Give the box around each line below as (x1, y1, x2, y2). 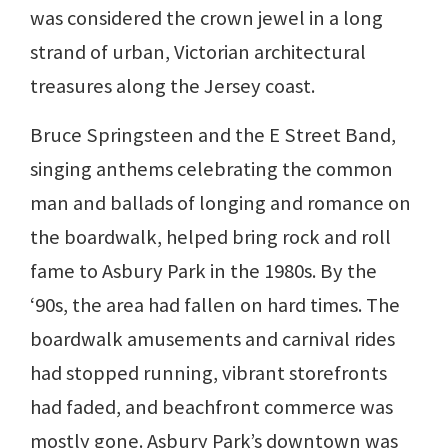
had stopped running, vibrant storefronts (30, 359, 387, 386)
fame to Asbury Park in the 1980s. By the (30, 257, 377, 284)
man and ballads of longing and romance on (30, 189, 411, 216)
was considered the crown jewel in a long (30, 4, 383, 31)
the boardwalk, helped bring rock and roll (30, 223, 391, 250)
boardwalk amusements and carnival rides (30, 325, 395, 352)
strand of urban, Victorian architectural (30, 38, 366, 65)
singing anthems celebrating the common (30, 155, 393, 182)
